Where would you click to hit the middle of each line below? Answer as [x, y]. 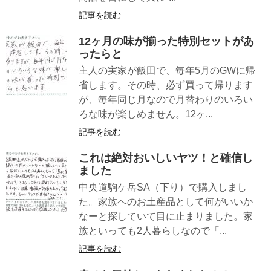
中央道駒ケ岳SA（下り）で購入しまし [163, 188]
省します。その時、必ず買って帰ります [166, 85]
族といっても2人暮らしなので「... [153, 231]
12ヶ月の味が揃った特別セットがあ [166, 41]
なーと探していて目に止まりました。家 [166, 217]
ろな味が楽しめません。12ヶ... [146, 114]
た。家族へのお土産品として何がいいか [166, 202]
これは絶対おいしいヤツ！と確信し [166, 158]
